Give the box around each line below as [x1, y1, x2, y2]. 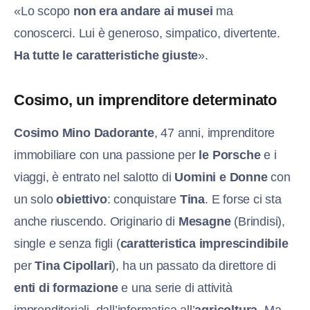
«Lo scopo [14, 4, 74, 19]
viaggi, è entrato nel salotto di [14, 170, 175, 185]
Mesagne [178, 215, 231, 229]
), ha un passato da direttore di [111, 259, 277, 273]
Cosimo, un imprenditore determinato [14, 91, 277, 109]
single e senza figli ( [14, 237, 120, 251]
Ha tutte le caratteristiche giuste [14, 48, 199, 63]
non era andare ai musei [73, 4, 213, 19]
